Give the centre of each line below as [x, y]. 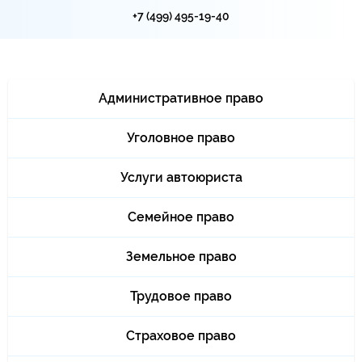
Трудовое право [181, 296]
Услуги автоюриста [181, 177]
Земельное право [181, 257]
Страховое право [181, 336]
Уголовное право [181, 138]
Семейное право [181, 217]
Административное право [181, 98]
